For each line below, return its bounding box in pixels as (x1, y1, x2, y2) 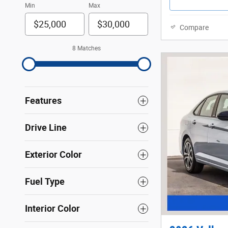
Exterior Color (25, 149, 82, 160)
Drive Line (25, 122, 67, 133)
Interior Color (25, 203, 80, 214)
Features (25, 95, 62, 106)
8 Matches (72, 45, 101, 52)
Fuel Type (25, 176, 65, 187)
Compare (180, 23, 209, 32)
